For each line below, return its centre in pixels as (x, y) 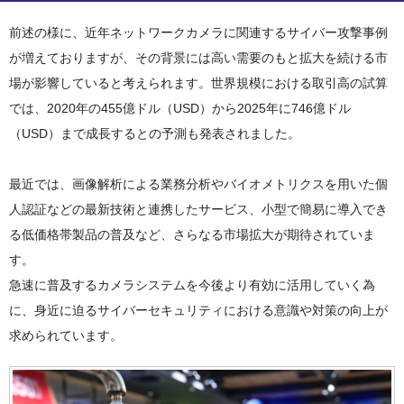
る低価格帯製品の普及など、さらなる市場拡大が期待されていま (192, 235)
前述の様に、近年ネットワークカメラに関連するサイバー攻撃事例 (198, 33)
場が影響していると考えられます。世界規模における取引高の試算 (198, 83)
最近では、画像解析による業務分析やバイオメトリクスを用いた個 (198, 184)
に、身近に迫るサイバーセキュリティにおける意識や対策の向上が (198, 311)
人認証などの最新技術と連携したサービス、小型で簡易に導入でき (198, 210)
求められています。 (66, 336)
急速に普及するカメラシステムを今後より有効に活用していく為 (192, 285)
